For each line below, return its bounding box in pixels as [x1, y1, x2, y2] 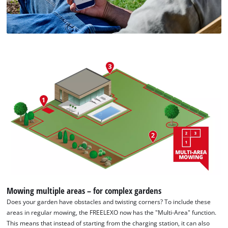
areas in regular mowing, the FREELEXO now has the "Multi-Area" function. [7, 209, 217, 217]
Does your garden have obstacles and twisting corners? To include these [7, 198, 211, 206]
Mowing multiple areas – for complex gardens [7, 185, 162, 197]
